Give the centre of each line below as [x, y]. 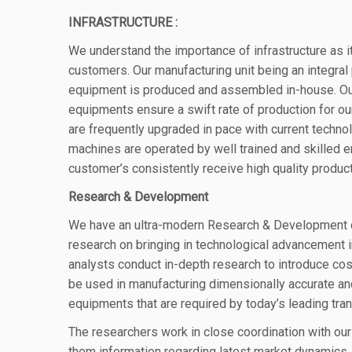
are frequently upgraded [136, 129]
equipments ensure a [128, 110]
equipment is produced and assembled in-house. [204, 90]
